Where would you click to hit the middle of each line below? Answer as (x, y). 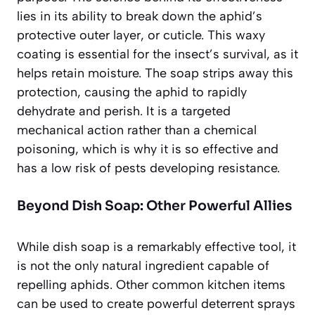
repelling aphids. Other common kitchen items (151, 284)
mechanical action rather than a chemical (137, 130)
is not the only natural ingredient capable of (143, 265)
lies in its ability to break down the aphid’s (140, 16)
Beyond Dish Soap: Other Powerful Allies (154, 206)
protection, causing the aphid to (112, 92)
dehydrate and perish (78, 111)
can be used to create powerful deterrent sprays (156, 303)
